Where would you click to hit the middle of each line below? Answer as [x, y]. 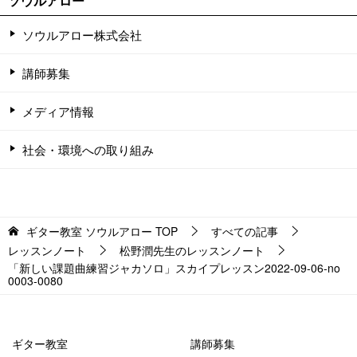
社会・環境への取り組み [88, 149]
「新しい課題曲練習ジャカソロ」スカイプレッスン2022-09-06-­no [174, 267]
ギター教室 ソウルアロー [89, 231]
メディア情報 [58, 111]
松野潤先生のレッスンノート [192, 250]
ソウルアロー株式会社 [82, 34]
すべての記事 [245, 231]
